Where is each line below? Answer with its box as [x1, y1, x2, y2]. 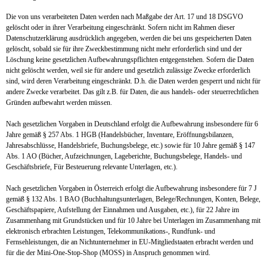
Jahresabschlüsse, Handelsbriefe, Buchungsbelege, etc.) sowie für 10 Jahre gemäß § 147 [6, 141, 255, 150]
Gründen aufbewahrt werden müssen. [6, 98, 112, 107]
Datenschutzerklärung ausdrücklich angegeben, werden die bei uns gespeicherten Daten [6, 34, 252, 42]
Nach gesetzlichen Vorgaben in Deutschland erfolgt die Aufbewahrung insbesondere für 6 [6, 120, 258, 128]
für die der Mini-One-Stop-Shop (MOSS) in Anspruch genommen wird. [6, 249, 212, 257]
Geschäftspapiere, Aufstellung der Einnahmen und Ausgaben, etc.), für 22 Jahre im [6, 206, 239, 214]
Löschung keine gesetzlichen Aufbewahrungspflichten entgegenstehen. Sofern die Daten [6, 55, 254, 64]
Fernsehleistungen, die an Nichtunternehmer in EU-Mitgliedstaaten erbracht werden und [6, 238, 253, 246]
